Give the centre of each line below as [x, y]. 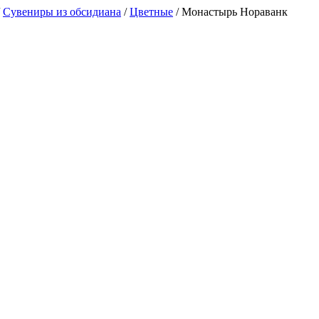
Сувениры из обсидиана [62, 12]
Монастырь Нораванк [235, 12]
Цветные [151, 12]
